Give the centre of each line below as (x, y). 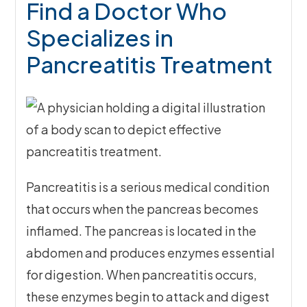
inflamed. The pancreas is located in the (142, 231)
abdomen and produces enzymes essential (151, 253)
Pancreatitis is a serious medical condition (148, 187)
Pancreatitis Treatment (150, 64)
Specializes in (100, 38)
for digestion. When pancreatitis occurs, (142, 275)
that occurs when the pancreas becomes (143, 209)
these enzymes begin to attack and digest (148, 297)
